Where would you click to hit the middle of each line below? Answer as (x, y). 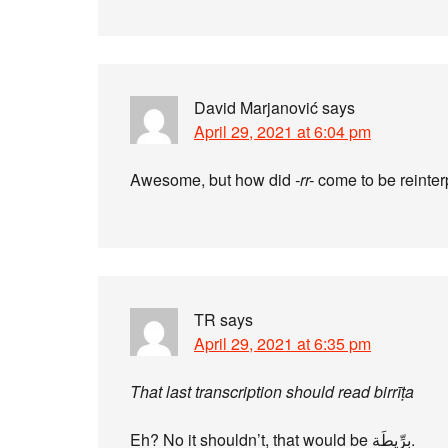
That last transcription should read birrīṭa (272, 391)
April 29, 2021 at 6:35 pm (282, 343)
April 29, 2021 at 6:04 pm (282, 131)
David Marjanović (256, 107)
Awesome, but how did (212, 179)
